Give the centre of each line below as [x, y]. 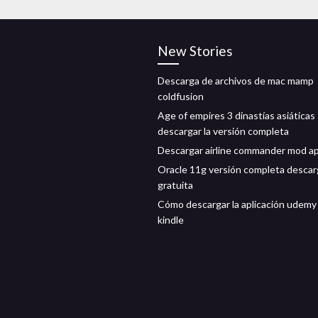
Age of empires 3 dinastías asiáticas [236, 115]
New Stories [195, 51]
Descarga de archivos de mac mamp [236, 81]
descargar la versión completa [223, 131]
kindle [171, 220]
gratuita [175, 185]
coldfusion [181, 96]
